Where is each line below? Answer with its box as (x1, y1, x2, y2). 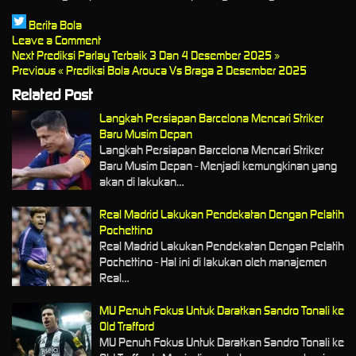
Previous (12, 63, 56, 79)
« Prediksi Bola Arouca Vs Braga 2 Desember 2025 (56, 63, 307, 79)
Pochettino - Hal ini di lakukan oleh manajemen (99, 253, 327, 269)
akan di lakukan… (99, 173, 184, 189)
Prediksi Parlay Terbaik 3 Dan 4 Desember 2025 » (37, 48, 280, 64)
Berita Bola (29, 17, 82, 33)
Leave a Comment (12, 33, 101, 48)
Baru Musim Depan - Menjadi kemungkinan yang (99, 157, 337, 173)
